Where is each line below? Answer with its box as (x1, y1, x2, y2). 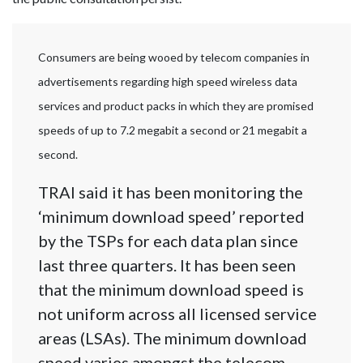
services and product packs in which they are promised (38, 99, 314, 113)
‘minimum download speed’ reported (38, 207, 305, 227)
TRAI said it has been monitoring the (38, 182, 303, 203)
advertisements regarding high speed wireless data (38, 75, 297, 89)
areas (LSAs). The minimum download (38, 328, 307, 348)
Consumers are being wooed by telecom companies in (38, 50, 310, 65)
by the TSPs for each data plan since (38, 231, 298, 251)
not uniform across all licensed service (38, 304, 317, 324)
